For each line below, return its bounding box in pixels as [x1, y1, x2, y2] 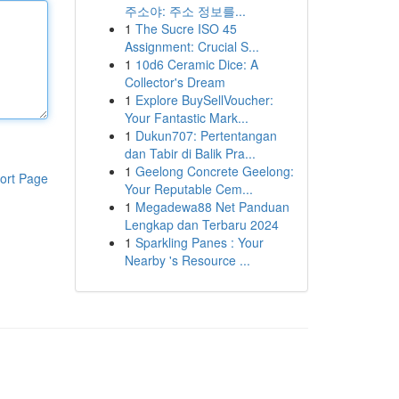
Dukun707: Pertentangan [134, 126, 277, 144]
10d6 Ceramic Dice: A [134, 55, 258, 73]
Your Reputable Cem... [124, 180, 253, 198]
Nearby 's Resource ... [124, 251, 250, 269]
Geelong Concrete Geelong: [134, 162, 294, 180]
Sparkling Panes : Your [134, 233, 264, 251]
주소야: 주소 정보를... [124, 2, 246, 20]
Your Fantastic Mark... [124, 109, 248, 126]
